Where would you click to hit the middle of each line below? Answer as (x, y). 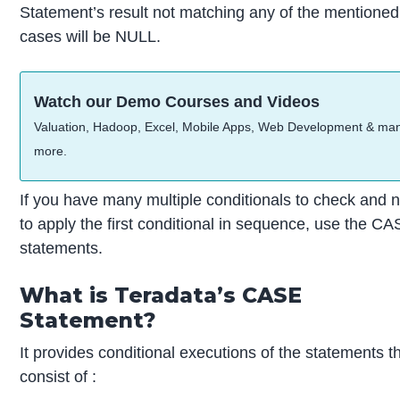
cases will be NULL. (91, 36)
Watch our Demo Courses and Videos (177, 101)
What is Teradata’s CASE (161, 295)
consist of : (58, 376)
